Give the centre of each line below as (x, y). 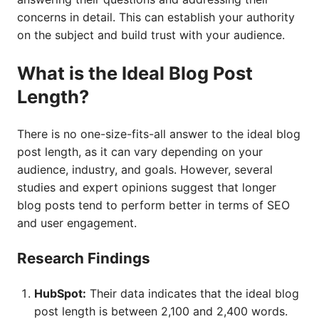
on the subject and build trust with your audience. (151, 35)
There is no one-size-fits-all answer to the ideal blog (159, 134)
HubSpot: (60, 293)
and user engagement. (77, 223)
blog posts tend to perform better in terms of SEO (153, 205)
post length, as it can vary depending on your (140, 152)
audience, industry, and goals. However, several (145, 169)
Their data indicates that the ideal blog (193, 293)
